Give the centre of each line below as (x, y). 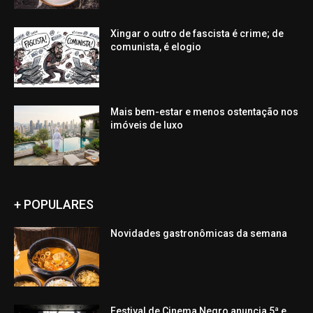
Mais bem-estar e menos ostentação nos (205, 111)
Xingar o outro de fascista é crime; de (197, 34)
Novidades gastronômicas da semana (199, 233)
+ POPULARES (54, 204)
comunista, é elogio (156, 47)
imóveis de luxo (147, 125)
